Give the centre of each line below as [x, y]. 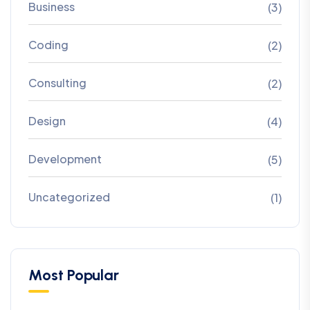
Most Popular [74, 275]
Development [65, 158]
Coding [48, 44]
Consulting [57, 82]
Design [47, 120]
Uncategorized [69, 197]
